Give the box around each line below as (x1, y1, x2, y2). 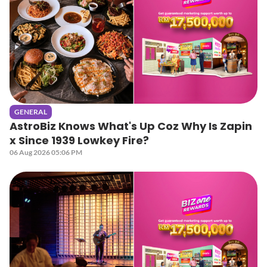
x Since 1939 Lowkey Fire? (10, 133, 150, 148)
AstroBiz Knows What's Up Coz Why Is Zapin (10, 119, 252, 133)
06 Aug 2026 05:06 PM (10, 148, 82, 157)
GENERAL (14, 107, 47, 116)
